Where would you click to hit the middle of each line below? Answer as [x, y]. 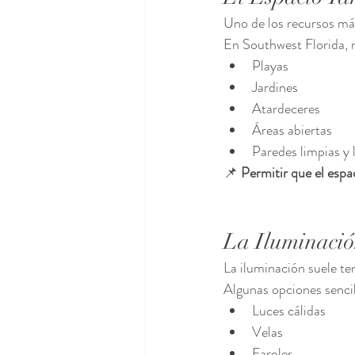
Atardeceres [286, 109]
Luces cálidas [289, 311]
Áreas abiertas [292, 130]
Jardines [275, 88]
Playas [270, 66]
